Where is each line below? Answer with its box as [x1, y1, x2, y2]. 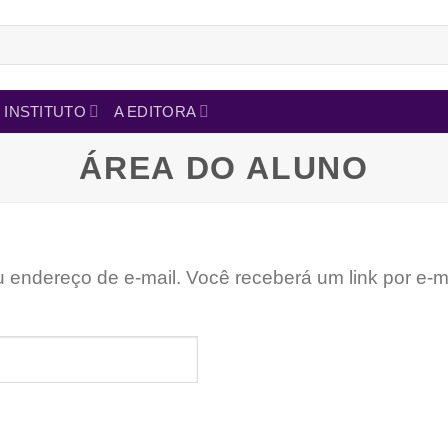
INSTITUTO [4, 102, 87, 120]
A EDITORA [113, 102, 197, 120]
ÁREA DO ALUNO [79, 150, 369, 186]
